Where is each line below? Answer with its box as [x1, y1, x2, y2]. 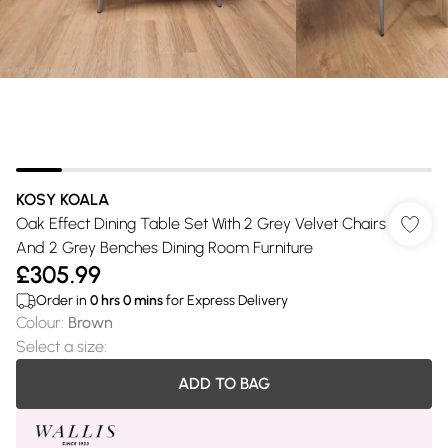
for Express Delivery [163, 292, 288, 309]
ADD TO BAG [178, 374, 270, 393]
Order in [36, 292, 90, 309]
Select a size [16, 337, 104, 356]
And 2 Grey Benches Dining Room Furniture [16, 238, 313, 257]
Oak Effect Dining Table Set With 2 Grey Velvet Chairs [16, 214, 386, 233]
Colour [16, 313, 61, 332]
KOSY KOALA [16, 190, 109, 209]
